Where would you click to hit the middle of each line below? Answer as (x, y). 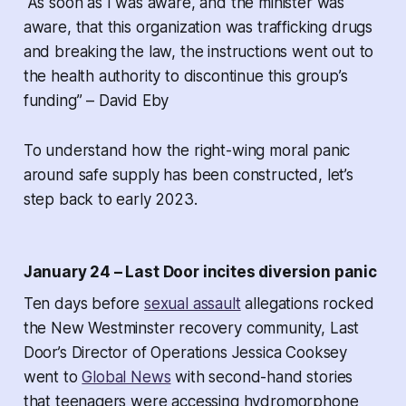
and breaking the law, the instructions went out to (198, 52)
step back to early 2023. (110, 200)
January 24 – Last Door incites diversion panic (200, 272)
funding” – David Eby (96, 101)
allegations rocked (307, 304)
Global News (126, 377)
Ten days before (83, 304)
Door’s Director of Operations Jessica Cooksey (185, 353)
